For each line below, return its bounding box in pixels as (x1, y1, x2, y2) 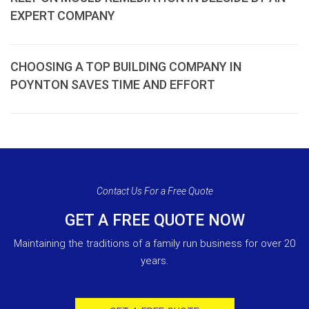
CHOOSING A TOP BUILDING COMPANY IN (10, 59, 241, 74)
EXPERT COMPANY (10, 8, 115, 23)
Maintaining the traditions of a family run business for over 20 (14, 237, 295, 250)
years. (140, 255, 169, 267)
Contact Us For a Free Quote (96, 186, 213, 197)
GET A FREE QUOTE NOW (64, 211, 245, 230)
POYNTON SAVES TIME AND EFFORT (10, 77, 215, 92)
